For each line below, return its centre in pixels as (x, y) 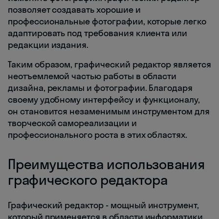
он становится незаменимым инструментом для (109, 111)
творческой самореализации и (72, 123)
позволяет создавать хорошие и (74, 10)
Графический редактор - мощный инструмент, (103, 205)
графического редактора (88, 180)
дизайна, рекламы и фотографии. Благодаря (100, 88)
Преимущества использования (106, 164)
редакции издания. (48, 45)
